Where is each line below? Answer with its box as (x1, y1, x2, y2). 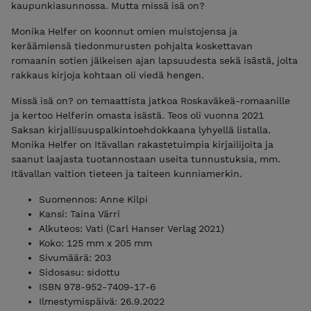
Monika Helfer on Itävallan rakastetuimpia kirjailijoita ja (11, 139, 274, 151)
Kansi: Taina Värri (39, 208, 120, 220)
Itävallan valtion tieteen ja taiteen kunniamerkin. (11, 168, 242, 180)
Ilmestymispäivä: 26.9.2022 (39, 296, 165, 308)
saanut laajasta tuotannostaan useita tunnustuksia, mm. (11, 153, 280, 165)
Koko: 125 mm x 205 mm (39, 237, 152, 249)
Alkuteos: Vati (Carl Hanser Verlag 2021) (39, 223, 224, 235)
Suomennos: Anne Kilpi (39, 194, 148, 205)
